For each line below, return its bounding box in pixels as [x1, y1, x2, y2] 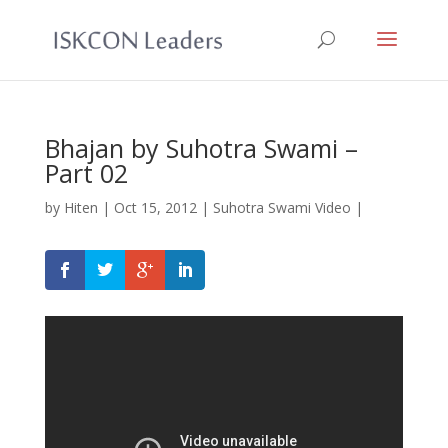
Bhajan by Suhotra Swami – [44, 131, 358, 165]
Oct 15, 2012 [113, 198, 197, 217]
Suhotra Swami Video [212, 198, 351, 217]
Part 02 [44, 156, 128, 190]
